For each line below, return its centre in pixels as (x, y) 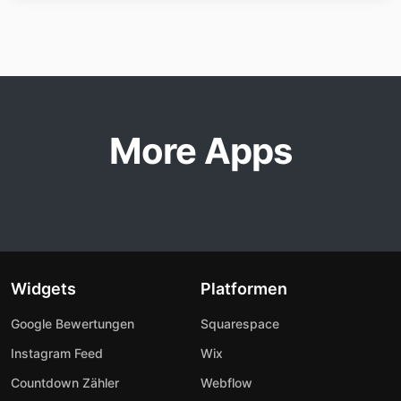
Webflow (226, 383)
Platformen (244, 289)
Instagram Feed (57, 354)
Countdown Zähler (65, 383)
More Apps (200, 151)
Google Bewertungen (73, 324)
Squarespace (240, 324)
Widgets (43, 289)
